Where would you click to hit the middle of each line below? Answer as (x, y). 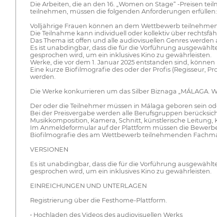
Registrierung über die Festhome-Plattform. (98, 201)
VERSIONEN (49, 150)
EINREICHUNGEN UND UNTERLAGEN (88, 186)
